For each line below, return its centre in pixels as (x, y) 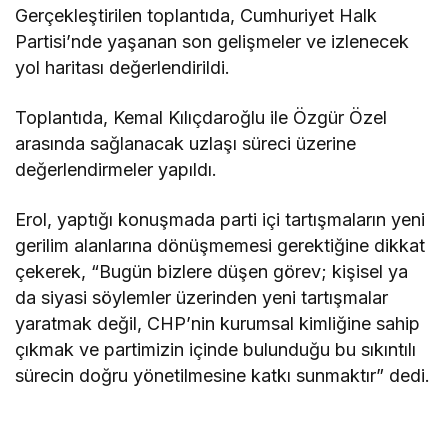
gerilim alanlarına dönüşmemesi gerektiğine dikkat (220, 246)
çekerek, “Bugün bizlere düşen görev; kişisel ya (212, 272)
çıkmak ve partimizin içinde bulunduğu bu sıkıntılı (216, 350)
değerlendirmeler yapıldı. (119, 170)
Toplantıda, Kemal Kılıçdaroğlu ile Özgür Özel (201, 118)
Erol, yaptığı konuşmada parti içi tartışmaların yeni (220, 220)
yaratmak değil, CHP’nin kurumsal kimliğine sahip (218, 324)
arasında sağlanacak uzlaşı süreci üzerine (186, 144)
